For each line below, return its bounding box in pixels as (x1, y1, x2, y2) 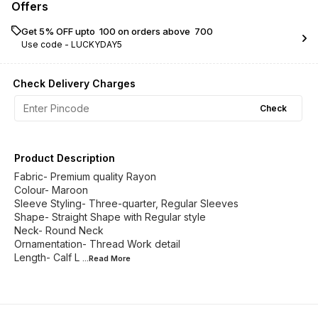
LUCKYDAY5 (71, 39, 122, 50)
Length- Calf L (14, 251, 79, 264)
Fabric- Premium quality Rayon (14, 170, 156, 183)
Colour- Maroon (14, 184, 88, 197)
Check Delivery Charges (13, 77, 136, 90)
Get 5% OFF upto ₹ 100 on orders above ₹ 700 (21, 26, 213, 38)
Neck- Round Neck (14, 224, 104, 237)
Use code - (21, 39, 71, 50)
